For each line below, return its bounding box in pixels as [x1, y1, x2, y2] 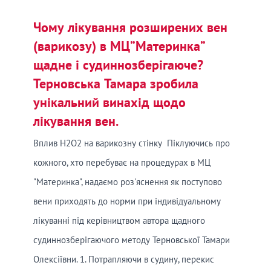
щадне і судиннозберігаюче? [33, 56, 203, 73]
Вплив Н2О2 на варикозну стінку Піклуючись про [33, 137, 230, 149]
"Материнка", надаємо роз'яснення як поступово [33, 175, 222, 188]
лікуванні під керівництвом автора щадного [33, 214, 205, 226]
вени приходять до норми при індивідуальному [33, 195, 221, 207]
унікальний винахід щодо [33, 93, 186, 111]
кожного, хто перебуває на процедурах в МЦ [33, 156, 211, 168]
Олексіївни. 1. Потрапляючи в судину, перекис [33, 253, 214, 265]
